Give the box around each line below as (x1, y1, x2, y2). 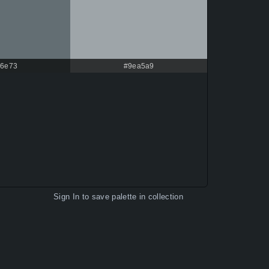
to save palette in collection (79, 192, 183, 202)
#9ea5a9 (123, 62, 154, 71)
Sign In (53, 192, 80, 202)
